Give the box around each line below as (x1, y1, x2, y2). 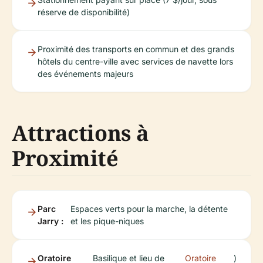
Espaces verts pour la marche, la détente (70, 204, 228, 214)
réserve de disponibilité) (38, 7, 130, 18)
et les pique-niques (70, 216, 144, 227)
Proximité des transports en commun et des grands (38, 44, 234, 55)
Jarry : (38, 216, 63, 227)
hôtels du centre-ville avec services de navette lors (38, 56, 233, 67)
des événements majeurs (38, 69, 133, 79)
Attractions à (12, 119, 149, 148)
